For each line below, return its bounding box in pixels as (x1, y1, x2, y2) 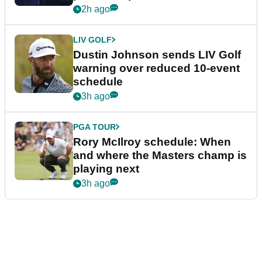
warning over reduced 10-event (73, 61, 240, 74)
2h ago (81, 4, 110, 14)
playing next (73, 162, 139, 175)
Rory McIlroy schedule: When (73, 135, 231, 148)
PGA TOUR (73, 122, 116, 132)
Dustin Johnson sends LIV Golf (73, 48, 241, 61)
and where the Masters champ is (73, 149, 247, 161)
